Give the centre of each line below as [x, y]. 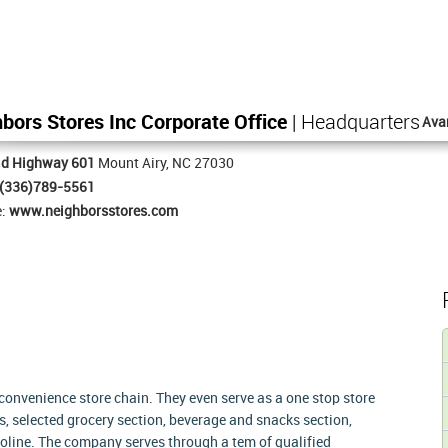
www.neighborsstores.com [93, 211]
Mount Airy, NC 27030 [164, 163]
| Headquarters [353, 123]
